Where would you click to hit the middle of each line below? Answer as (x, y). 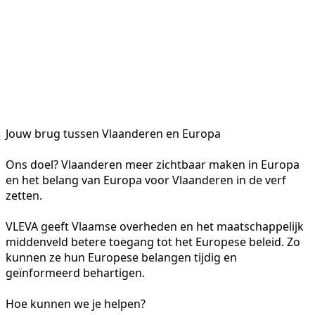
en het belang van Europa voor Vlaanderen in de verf (146, 180)
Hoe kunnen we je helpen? (76, 303)
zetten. (24, 195)
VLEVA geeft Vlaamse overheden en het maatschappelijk (155, 226)
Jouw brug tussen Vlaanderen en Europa (113, 133)
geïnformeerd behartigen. (75, 272)
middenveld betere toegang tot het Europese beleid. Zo (153, 242)
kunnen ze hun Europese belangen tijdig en (121, 257)
